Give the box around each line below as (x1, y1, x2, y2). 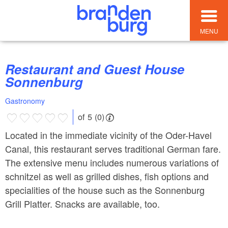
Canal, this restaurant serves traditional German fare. (5, 141, 221, 155)
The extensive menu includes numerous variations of (5, 155, 219, 169)
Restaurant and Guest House (5, 60, 14, 79)
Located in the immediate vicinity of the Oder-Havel (5, 128, 212, 141)
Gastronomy (5, 96, 45, 106)
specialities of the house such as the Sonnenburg (5, 183, 205, 196)
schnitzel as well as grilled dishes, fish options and (5, 169, 209, 183)
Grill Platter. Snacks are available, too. (5, 196, 160, 210)
